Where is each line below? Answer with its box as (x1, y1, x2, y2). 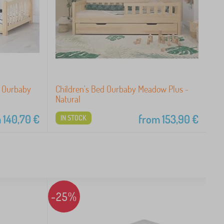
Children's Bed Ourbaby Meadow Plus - (55, 83, 188, 94)
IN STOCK (60, 113, 86, 122)
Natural (55, 93, 80, 104)
